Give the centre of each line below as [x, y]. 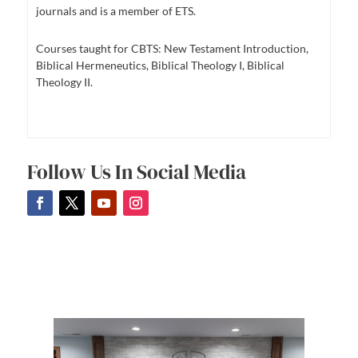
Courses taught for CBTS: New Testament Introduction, [172, 49]
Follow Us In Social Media [136, 172]
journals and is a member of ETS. [115, 11]
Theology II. [64, 82]
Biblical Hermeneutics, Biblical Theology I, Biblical [160, 66]
